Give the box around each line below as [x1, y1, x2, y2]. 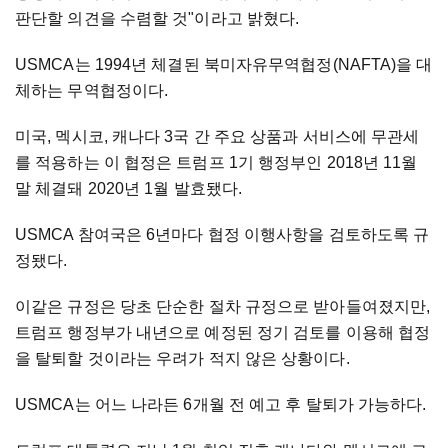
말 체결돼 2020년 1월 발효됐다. [15, 180, 243, 198]
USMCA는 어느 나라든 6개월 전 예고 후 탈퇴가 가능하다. [15, 396, 427, 414]
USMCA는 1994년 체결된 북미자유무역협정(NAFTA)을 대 [15, 56, 433, 74]
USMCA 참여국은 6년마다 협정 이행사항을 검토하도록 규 [15, 226, 430, 244]
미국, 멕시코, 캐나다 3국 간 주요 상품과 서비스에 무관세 [15, 128, 420, 146]
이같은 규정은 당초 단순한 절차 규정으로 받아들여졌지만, [15, 298, 431, 316]
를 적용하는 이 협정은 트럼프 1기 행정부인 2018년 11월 [15, 154, 418, 172]
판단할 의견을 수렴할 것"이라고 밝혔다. [15, 10, 300, 28]
